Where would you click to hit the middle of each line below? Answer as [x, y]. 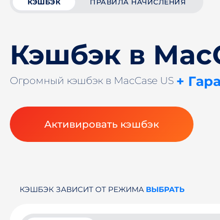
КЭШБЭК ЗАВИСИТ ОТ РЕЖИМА [83, 189]
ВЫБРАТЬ [165, 189]
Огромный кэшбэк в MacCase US [93, 81]
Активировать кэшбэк [102, 124]
